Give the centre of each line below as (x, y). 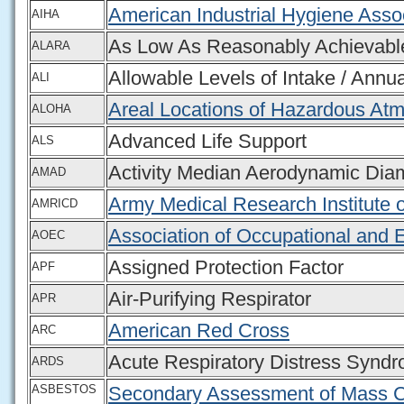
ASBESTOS (64, 389)
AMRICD (55, 203)
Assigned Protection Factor (226, 267)
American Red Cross (199, 330)
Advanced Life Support (207, 141)
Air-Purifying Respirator (210, 298)
